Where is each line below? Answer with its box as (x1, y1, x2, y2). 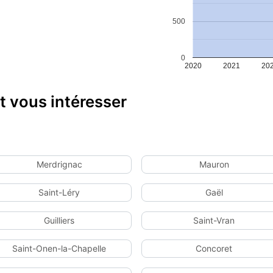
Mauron (199, 159, 229, 169)
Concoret (196, 243, 232, 253)
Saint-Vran (193, 215, 235, 225)
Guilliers (44, 215, 74, 225)
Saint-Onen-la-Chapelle (12, 243, 106, 253)
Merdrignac (36, 159, 82, 169)
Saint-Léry (38, 187, 80, 197)
